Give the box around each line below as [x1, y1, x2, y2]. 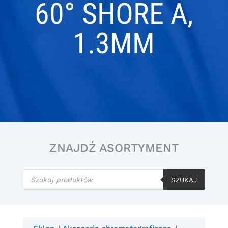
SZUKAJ [171, 176, 198, 184]
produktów [22, 176, 63, 185]
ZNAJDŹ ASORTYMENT [49, 141, 179, 155]
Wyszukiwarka [22, 168, 77, 177]
